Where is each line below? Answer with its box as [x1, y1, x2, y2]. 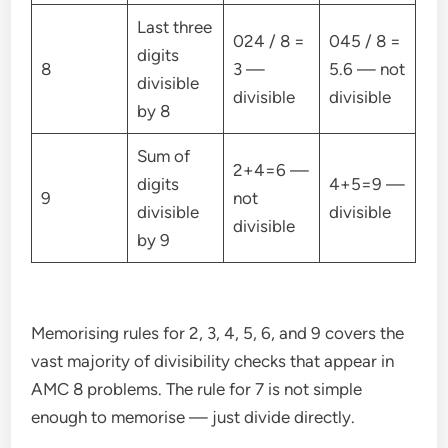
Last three [136, 17, 212, 38]
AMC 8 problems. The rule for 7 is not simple [31, 378, 363, 399]
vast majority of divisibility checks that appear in [31, 350, 395, 371]
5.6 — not [328, 59, 405, 80]
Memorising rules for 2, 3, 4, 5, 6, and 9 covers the [31, 322, 405, 343]
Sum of [136, 146, 190, 167]
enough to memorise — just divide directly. [31, 406, 356, 427]
